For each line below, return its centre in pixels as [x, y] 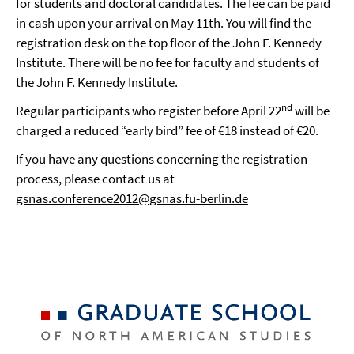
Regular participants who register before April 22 [149, 111]
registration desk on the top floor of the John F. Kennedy [169, 43]
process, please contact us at [95, 179]
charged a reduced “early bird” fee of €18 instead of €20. [167, 130]
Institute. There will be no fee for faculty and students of [168, 62]
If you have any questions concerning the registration [162, 159]
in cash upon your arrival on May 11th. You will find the [164, 23]
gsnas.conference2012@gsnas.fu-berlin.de [132, 198]
